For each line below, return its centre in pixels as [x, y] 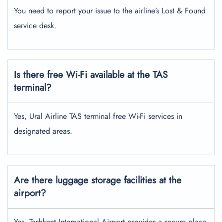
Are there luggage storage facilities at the [98, 180]
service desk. [38, 26]
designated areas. [44, 131]
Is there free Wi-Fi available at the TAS [91, 75]
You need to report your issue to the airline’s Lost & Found [110, 11]
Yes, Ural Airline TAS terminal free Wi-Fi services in [98, 116]
